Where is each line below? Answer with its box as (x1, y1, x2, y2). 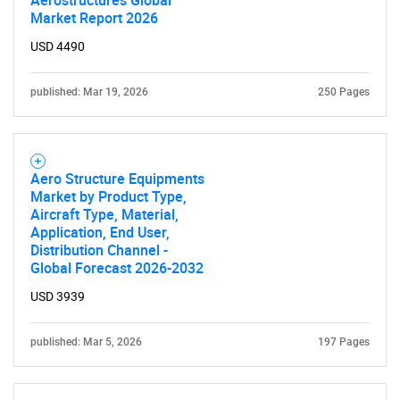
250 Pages (318, 86, 370, 98)
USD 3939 (30, 289, 85, 304)
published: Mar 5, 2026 (30, 336, 142, 348)
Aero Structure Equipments (30, 169, 204, 188)
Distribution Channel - (30, 240, 168, 260)
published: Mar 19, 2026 (30, 86, 148, 98)
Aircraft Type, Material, (30, 204, 179, 224)
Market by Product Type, (30, 187, 187, 206)
